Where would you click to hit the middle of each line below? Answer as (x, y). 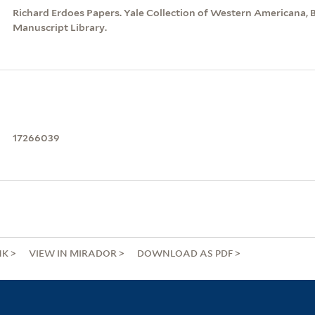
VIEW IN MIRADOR (73, 252)
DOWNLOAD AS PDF (186, 252)
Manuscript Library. (59, 27)
